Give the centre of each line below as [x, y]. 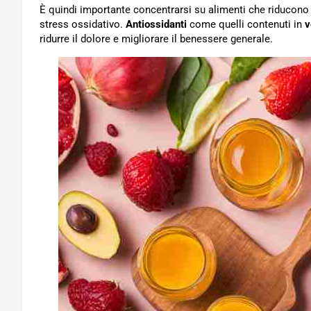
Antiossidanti [156, 24]
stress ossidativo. [83, 24]
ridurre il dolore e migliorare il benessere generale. [156, 39]
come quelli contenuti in [246, 24]
